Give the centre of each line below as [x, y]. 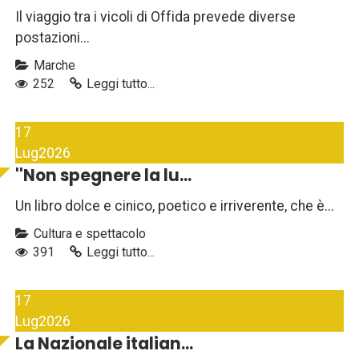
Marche [53, 66]
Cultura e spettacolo [88, 234]
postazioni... [52, 38]
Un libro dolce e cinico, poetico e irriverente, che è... [175, 206]
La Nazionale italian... [104, 344]
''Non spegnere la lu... [103, 176]
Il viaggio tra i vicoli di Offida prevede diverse [155, 17]
